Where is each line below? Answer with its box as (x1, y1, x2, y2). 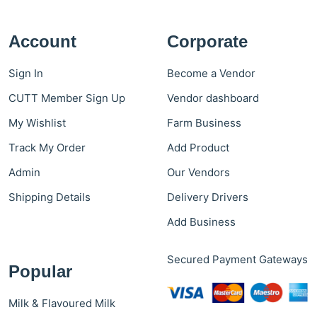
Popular (8, 262, 72, 282)
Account (8, 32, 76, 52)
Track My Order (8, 141, 86, 155)
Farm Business (167, 116, 241, 130)
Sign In (8, 67, 43, 81)
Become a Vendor (167, 67, 255, 81)
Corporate (167, 32, 248, 52)
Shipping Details (8, 190, 91, 204)
